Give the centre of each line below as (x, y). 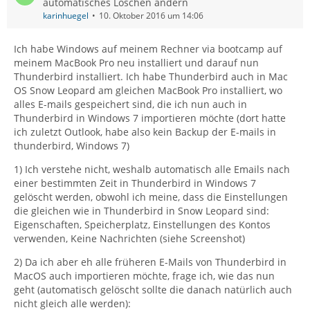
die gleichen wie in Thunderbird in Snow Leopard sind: (142, 211)
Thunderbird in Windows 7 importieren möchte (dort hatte (150, 118)
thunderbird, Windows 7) (72, 146)
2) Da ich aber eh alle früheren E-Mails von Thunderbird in (150, 262)
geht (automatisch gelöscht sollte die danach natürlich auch (153, 290)
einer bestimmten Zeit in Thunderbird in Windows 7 (135, 183)
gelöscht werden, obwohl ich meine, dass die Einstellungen (151, 197)
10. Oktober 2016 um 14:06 (151, 16)
